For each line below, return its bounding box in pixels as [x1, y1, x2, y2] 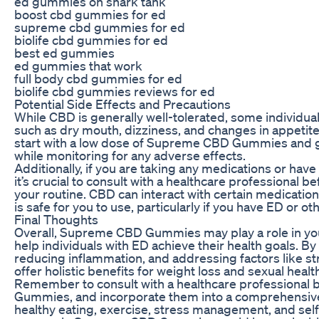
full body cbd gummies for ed [14, 70, 182, 86]
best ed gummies [14, 44, 115, 61]
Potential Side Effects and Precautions [14, 95, 231, 112]
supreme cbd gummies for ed [14, 19, 185, 35]
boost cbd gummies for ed [14, 6, 166, 22]
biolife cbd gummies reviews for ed [14, 83, 215, 99]
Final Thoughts [14, 211, 98, 227]
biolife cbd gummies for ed [14, 31, 168, 48]
